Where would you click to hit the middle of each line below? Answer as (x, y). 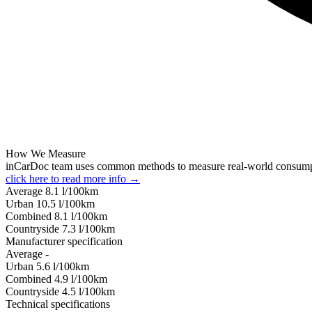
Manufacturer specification (64, 241)
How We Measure (46, 153)
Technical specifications (58, 304)
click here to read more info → (73, 178)
